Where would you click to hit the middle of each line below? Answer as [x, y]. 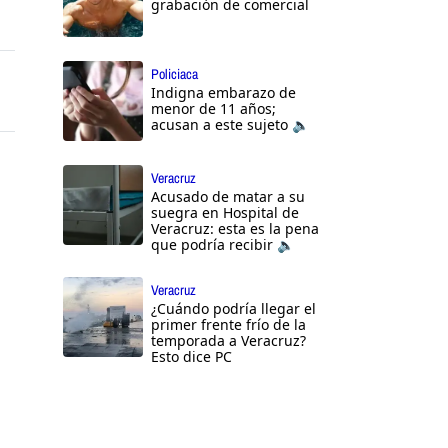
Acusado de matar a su [228, 197]
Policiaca [174, 74]
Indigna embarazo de [223, 93]
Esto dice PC [191, 357]
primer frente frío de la [228, 325]
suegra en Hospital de [225, 213]
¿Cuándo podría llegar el [233, 309]
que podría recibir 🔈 [222, 245]
